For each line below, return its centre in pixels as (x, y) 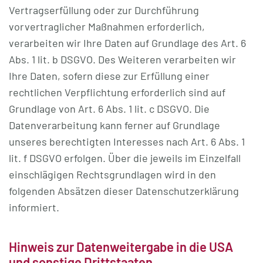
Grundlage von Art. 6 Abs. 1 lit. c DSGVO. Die (109, 109)
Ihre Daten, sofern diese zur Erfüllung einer (109, 76)
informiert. (34, 207)
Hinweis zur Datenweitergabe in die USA (121, 247)
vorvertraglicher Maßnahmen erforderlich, (107, 26)
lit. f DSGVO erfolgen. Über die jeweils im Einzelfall (125, 158)
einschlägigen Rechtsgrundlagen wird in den (112, 174)
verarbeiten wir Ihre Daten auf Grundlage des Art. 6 (127, 43)
